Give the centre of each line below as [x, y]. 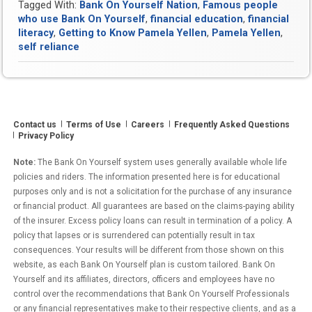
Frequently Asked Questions [232, 125]
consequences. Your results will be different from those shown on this [149, 250]
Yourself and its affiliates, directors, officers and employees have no [144, 280]
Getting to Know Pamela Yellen [133, 33]
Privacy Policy [46, 136]
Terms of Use [94, 125]
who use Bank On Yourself [82, 19]
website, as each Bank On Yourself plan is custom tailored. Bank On [145, 265]
